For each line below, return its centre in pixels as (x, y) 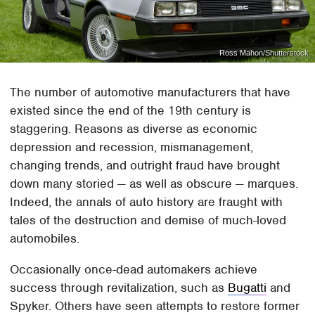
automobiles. (47, 238)
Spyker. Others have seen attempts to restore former (155, 306)
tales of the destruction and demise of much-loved (148, 220)
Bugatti (247, 287)
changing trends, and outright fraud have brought (145, 165)
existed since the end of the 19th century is (131, 110)
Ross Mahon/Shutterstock (264, 52)
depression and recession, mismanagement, (132, 147)
